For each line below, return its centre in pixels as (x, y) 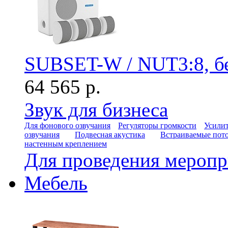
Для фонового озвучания (67, 125)
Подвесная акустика (110, 135)
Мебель (56, 183)
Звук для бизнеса (96, 110)
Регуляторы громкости (157, 125)
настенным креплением (66, 144)
